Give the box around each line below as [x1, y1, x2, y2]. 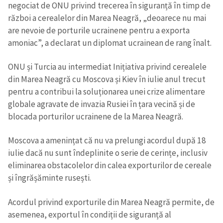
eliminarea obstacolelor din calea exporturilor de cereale [8, 160, 212, 171]
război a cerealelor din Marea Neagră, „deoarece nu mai [8, 12, 206, 23]
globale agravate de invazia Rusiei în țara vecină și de [8, 98, 195, 110]
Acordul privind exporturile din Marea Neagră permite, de [8, 196, 215, 208]
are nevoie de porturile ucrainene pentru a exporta [8, 24, 190, 36]
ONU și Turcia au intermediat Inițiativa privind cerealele [8, 61, 207, 72]
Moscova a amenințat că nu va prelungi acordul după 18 [8, 135, 206, 146]
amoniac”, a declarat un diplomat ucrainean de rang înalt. [8, 37, 212, 48]
